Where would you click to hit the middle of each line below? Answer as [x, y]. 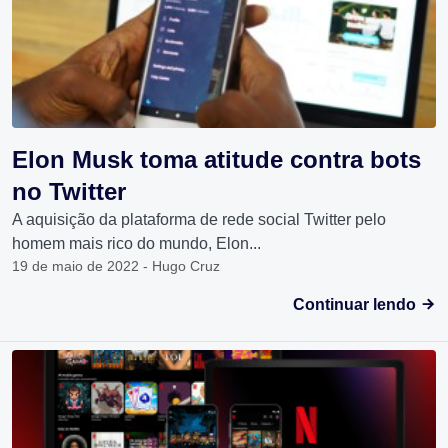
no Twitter [69, 191]
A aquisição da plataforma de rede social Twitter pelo [199, 219]
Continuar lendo [356, 304]
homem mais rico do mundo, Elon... [136, 243]
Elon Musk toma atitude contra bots [216, 159]
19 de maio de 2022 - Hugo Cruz [116, 265]
